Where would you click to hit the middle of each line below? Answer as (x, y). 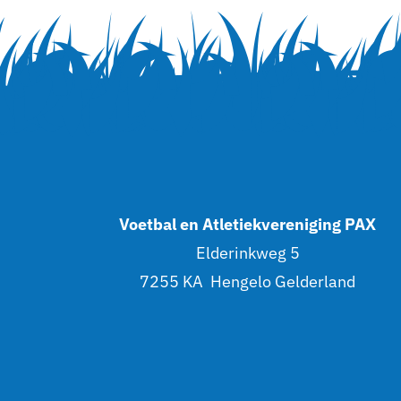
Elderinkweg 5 (247, 252)
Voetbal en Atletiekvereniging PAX (248, 224)
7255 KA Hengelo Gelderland (248, 281)
